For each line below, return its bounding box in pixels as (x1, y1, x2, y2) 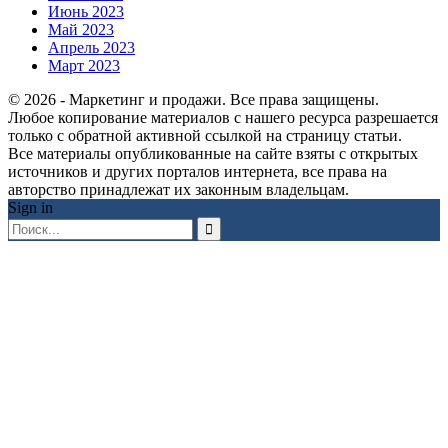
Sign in (8, 198, 53, 216)
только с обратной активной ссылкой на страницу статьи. (8, 126, 402, 144)
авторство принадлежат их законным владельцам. (8, 180, 349, 198)
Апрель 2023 (48, 38, 135, 56)
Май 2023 (48, 20, 114, 38)
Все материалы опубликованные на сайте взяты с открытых (8, 144, 418, 162)
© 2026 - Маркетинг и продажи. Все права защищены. (8, 90, 379, 108)
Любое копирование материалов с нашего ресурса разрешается (8, 108, 438, 126)
